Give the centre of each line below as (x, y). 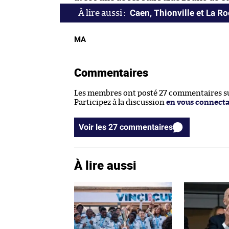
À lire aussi (105, 165)
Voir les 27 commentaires (146, 127)
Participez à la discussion (120, 102)
